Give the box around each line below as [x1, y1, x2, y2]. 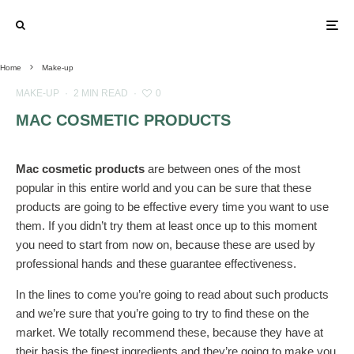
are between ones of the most [145, 162, 300, 175]
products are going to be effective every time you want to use [16, 200, 329, 213]
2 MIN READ [73, 88, 128, 99]
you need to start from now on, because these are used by [16, 238, 315, 251]
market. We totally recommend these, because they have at [16, 326, 323, 339]
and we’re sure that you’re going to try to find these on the [16, 307, 309, 320]
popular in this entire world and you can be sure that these [16, 181, 311, 194]
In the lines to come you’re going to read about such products [16, 288, 329, 301]
